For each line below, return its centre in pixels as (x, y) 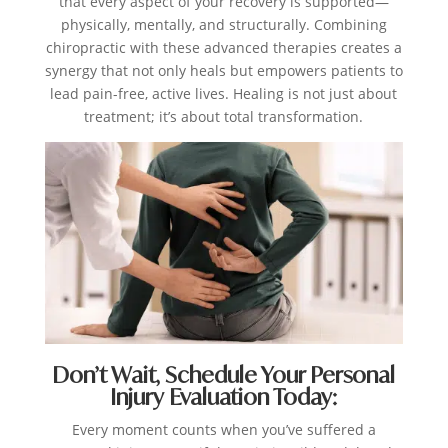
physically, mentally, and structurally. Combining (223, 25)
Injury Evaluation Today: (224, 396)
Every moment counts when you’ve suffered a (223, 429)
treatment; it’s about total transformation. (224, 117)
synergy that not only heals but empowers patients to (223, 71)
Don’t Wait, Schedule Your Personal (224, 374)
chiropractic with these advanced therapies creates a (223, 48)
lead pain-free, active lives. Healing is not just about (224, 94)
